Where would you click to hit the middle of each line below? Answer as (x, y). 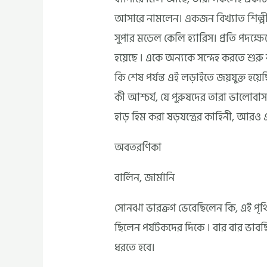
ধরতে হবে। (135, 248)
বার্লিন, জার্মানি (145, 178)
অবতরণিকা (138, 148)
